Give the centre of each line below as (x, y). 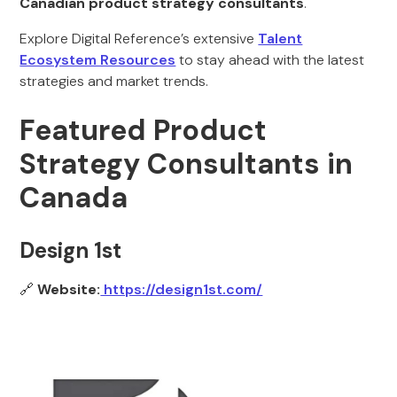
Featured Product (144, 130)
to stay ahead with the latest (270, 60)
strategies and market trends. (114, 81)
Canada (78, 198)
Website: (69, 289)
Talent (280, 39)
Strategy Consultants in (187, 164)
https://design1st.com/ (182, 289)
